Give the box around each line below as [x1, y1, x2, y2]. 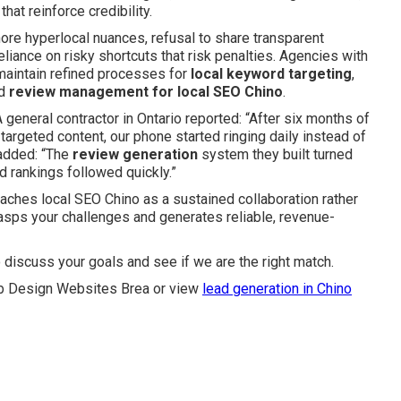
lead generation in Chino [202, 280, 352, 297]
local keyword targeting [191, 65, 352, 82]
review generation [73, 146, 198, 163]
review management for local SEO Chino [9, 83, 283, 100]
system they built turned [198, 146, 353, 163]
